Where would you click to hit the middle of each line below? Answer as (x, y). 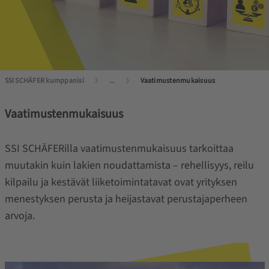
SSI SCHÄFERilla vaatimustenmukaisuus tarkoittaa (119, 149)
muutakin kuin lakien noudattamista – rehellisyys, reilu (129, 165)
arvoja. (20, 216)
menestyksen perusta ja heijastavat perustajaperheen (126, 199)
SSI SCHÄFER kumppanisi (44, 81)
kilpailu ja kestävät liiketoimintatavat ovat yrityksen (121, 182)
